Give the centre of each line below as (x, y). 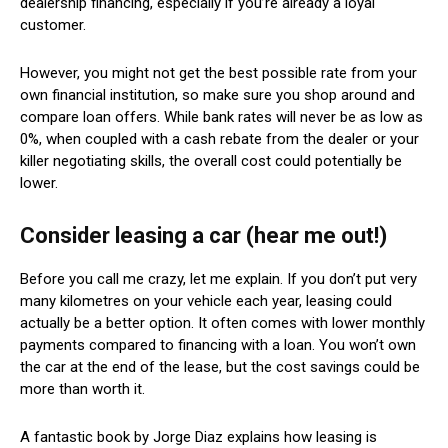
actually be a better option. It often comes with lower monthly (222, 322)
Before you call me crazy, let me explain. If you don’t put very (218, 278)
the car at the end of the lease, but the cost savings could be (220, 366)
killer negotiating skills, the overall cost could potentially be (211, 160)
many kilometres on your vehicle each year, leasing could (206, 300)
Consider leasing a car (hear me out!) (206, 235)
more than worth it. (84, 388)
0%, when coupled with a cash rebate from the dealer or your (219, 138)
